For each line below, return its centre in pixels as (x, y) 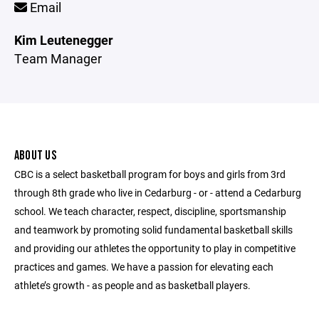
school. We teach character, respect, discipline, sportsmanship (150, 211)
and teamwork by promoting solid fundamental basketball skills (153, 230)
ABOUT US (35, 156)
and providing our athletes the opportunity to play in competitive (155, 248)
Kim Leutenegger (64, 40)
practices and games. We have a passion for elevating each (144, 267)
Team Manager (58, 58)
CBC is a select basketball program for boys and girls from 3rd (150, 174)
